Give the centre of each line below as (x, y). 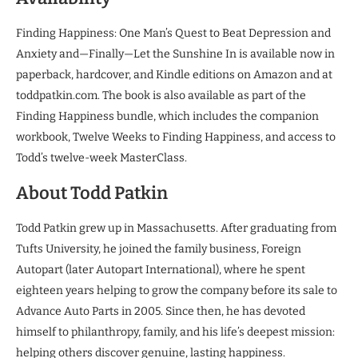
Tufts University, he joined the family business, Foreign (159, 249)
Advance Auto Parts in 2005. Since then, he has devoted (161, 311)
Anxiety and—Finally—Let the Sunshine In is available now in (175, 54)
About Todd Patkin (92, 193)
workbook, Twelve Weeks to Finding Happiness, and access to (176, 137)
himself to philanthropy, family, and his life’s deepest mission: (175, 332)
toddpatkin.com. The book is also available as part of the (161, 95)
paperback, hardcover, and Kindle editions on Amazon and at (174, 74)
